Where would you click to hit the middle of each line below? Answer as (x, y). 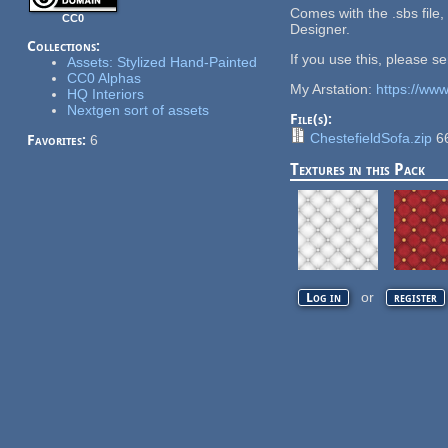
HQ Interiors (105, 93)
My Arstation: (332, 88)
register (416, 297)
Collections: (65, 45)
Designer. (319, 28)
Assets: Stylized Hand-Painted (161, 61)
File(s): (312, 118)
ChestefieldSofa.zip (370, 137)
